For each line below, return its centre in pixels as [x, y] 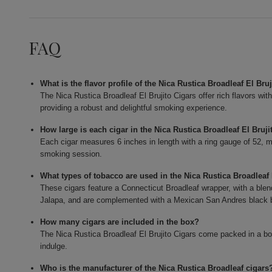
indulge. [54, 246]
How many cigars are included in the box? [120, 222]
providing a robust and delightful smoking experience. [134, 108]
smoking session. [71, 154]
